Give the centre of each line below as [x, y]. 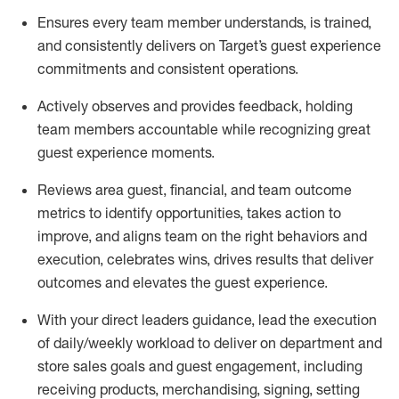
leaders [165, 320]
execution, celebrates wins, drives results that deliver [205, 259]
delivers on [181, 45]
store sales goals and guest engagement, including [200, 366]
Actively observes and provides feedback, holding [195, 106]
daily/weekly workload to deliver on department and [218, 343]
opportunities [198, 213]
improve [63, 236]
